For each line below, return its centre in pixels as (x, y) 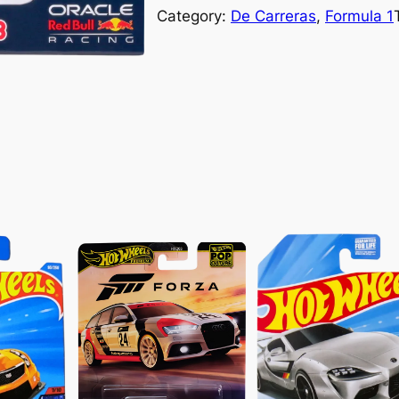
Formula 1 (359, 16)
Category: (194, 16)
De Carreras (273, 16)
